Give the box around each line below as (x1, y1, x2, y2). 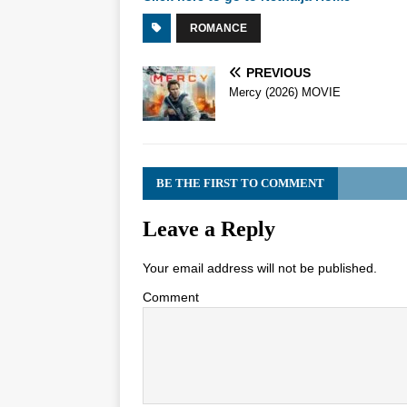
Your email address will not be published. (143, 261, 377, 276)
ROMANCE (190, 22, 247, 35)
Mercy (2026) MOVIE (229, 85, 341, 100)
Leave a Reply (143, 217, 275, 242)
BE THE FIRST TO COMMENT (156, 176, 324, 191)
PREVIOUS (246, 65, 311, 81)
